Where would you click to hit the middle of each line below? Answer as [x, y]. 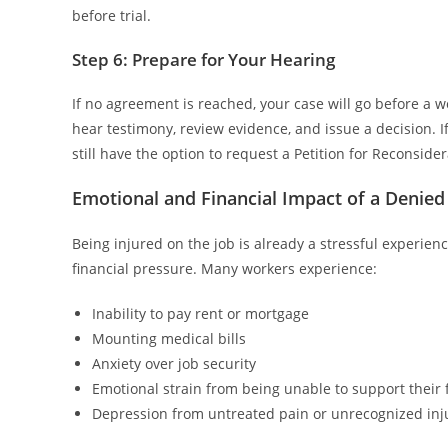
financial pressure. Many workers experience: [224, 268]
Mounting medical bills [169, 338]
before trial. [111, 15]
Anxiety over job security [174, 363]
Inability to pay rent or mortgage [200, 313]
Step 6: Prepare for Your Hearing [203, 59]
